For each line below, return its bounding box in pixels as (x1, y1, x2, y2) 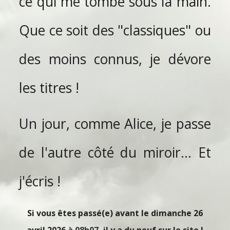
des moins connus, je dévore (19, 49, 211, 68)
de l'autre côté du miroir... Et (19, 143, 211, 162)
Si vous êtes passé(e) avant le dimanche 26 (27, 207, 203, 219)
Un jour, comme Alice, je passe (19, 114, 211, 133)
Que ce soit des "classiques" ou (19, 21, 211, 40)
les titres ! (19, 78, 80, 97)
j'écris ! (19, 172, 61, 191)
